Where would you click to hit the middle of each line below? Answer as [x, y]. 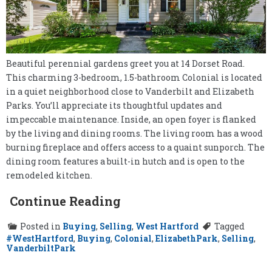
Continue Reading [65, 201]
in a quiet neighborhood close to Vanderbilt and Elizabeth [130, 92]
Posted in [41, 226]
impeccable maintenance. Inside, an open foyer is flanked [131, 120]
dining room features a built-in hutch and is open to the [125, 161]
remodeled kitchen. [49, 175]
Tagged [229, 226]
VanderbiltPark [41, 248]
